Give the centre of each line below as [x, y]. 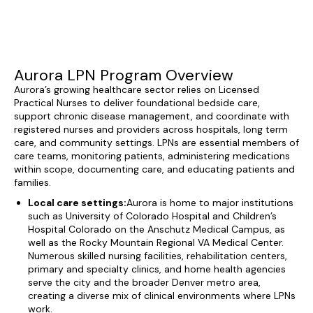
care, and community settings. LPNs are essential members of [156, 143]
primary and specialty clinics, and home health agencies [157, 269]
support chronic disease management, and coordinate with [152, 116]
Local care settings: [77, 203]
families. [32, 183]
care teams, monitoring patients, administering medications [152, 156]
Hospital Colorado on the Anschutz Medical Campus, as [156, 230]
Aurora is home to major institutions [210, 203]
